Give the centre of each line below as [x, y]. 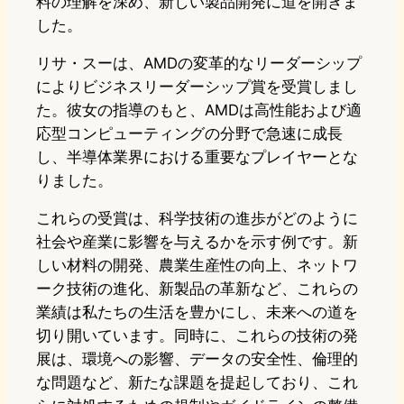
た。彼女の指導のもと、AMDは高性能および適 [199, 110]
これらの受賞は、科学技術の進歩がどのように [197, 219]
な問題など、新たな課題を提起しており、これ [197, 383]
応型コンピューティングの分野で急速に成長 [189, 134]
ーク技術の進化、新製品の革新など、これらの [197, 289]
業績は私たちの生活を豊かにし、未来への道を [197, 312]
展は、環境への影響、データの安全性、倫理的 [197, 359]
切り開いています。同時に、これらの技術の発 [197, 336]
